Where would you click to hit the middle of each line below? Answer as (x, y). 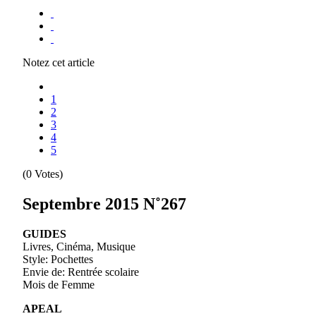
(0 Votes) (43, 174)
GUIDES (44, 233)
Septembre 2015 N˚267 (104, 203)
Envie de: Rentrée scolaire (81, 272)
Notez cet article (59, 62)
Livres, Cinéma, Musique (79, 246)
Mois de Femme (59, 284)
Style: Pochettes (58, 259)
